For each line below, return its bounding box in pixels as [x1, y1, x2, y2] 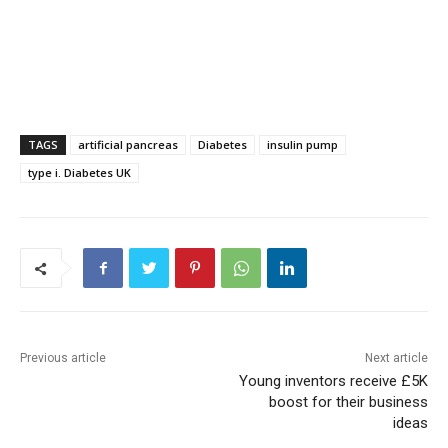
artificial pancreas [78, 137, 178, 153]
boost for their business [268, 393, 428, 412]
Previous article [20, 351, 106, 366]
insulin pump [267, 137, 338, 153]
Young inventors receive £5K [238, 372, 428, 391]
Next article [364, 351, 428, 366]
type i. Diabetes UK [28, 165, 131, 181]
